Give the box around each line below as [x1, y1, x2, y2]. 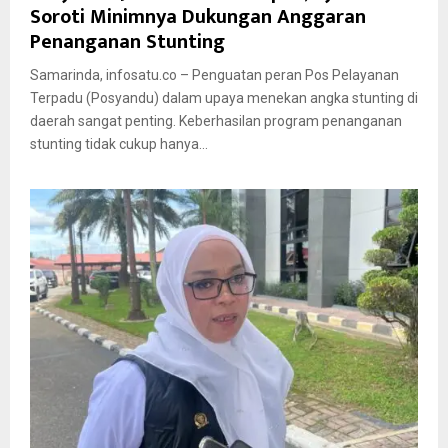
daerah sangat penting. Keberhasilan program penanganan [30, 113, 402, 130]
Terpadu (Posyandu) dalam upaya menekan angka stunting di [30, 90, 418, 107]
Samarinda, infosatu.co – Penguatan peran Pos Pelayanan [30, 67, 399, 84]
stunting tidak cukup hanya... [30, 136, 208, 153]
